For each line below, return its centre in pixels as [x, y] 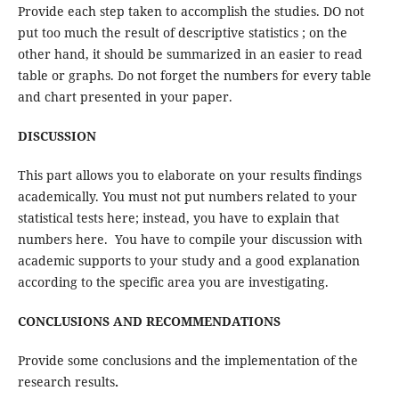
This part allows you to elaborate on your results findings [189, 175]
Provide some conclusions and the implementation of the [187, 361]
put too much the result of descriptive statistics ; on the [182, 33]
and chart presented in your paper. [125, 97]
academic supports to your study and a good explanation [188, 261]
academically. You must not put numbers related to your [187, 197]
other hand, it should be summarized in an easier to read [190, 54]
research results [66, 382]
